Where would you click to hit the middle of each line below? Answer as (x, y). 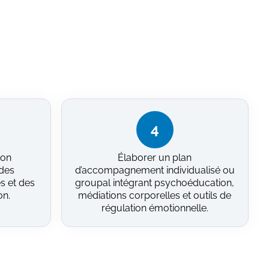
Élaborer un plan (155, 157)
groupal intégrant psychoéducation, (155, 183)
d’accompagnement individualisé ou (155, 170)
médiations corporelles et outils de (155, 195)
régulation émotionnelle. (155, 208)
